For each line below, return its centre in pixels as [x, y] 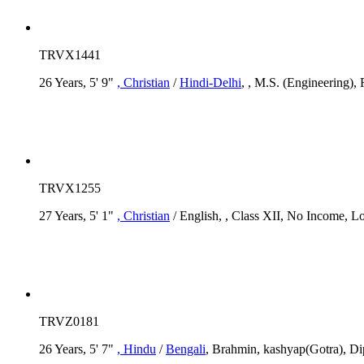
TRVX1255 [70, 188]
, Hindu [136, 349]
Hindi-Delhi [210, 82]
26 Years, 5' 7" [78, 349]
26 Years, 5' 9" [78, 82]
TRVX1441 [70, 54]
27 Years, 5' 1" [78, 215]
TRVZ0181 [69, 321]
